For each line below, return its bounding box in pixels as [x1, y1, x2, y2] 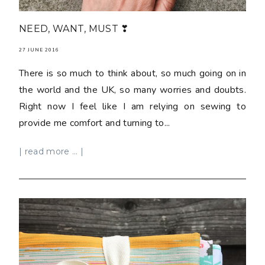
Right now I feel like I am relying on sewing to [19, 99, 246, 113]
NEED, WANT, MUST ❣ [19, 22, 129, 34]
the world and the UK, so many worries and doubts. [19, 83, 246, 96]
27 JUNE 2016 [19, 46, 59, 53]
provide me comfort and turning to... [19, 116, 170, 130]
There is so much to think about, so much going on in [19, 66, 246, 80]
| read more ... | [19, 146, 84, 156]
